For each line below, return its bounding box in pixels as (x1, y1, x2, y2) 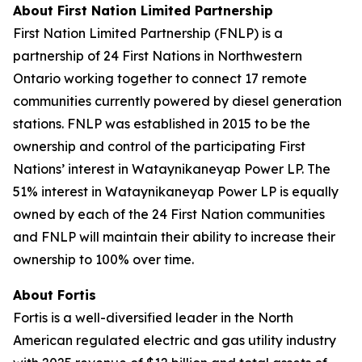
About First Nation (13, 2, 141, 19)
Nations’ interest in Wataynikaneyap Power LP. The (13, 161, 330, 177)
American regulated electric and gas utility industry (13, 332, 336, 348)
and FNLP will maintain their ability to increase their (13, 229, 335, 245)
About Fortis (13, 287, 96, 303)
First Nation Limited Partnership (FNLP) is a (13, 25, 283, 41)
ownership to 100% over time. (13, 251, 194, 267)
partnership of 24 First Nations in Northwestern (13, 48, 302, 64)
